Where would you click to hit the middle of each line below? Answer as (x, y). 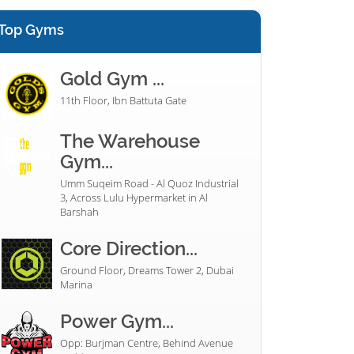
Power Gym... (117, 321)
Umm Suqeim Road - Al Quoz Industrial (149, 183)
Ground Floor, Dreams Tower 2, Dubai (147, 270)
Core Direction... (129, 248)
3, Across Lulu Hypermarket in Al (134, 197)
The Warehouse (130, 141)
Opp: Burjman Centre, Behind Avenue (147, 343)
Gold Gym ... (112, 78)
